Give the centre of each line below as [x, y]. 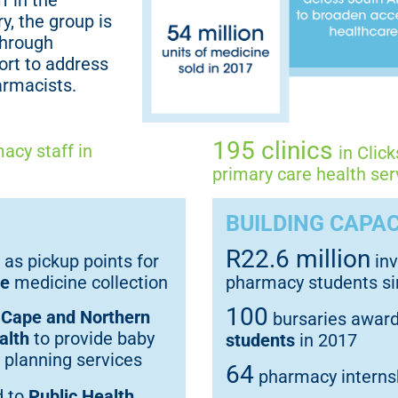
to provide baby [92, 338]
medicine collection [89, 282]
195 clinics [275, 150]
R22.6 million [298, 259]
